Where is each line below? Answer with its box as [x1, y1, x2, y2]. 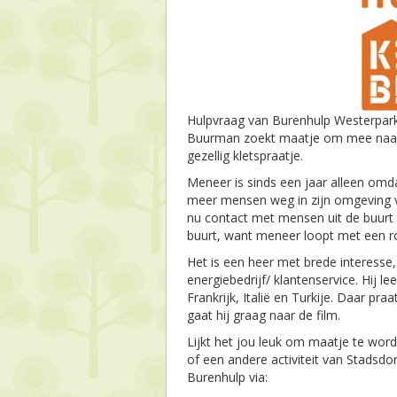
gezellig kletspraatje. [187, 147, 303, 164]
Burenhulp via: [187, 369, 268, 385]
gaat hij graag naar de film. [187, 307, 340, 323]
